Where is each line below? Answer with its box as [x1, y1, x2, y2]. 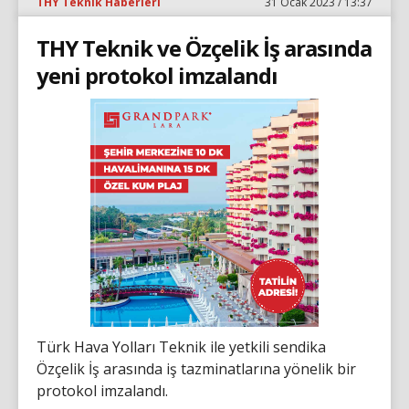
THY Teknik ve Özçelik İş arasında [37, 32, 372, 63]
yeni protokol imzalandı [37, 59, 278, 90]
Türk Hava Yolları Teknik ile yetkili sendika [37, 336, 326, 357]
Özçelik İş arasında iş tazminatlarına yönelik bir [37, 358, 356, 379]
